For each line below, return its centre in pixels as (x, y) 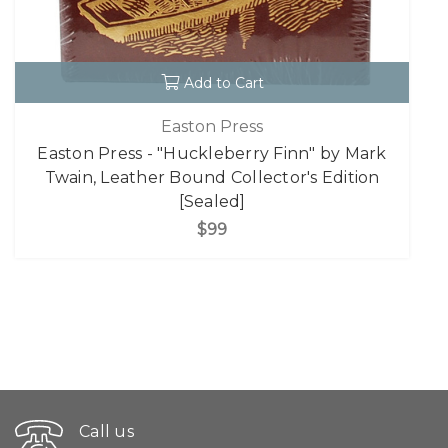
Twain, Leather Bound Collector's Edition (212, 178)
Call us (106, 431)
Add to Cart (223, 82)
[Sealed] (212, 202)
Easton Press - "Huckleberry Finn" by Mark (212, 154)
